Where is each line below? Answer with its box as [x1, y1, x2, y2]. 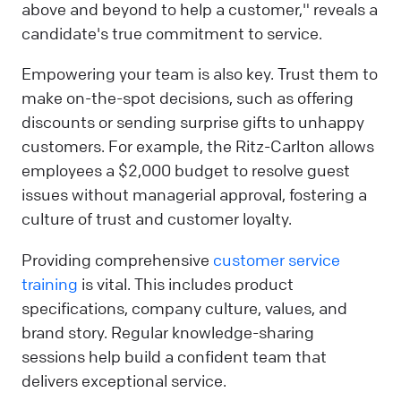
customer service [213, 249, 340, 269]
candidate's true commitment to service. [21, 23, 322, 44]
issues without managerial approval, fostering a [21, 184, 367, 205]
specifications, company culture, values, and [21, 297, 347, 318]
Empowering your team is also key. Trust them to [21, 64, 378, 84]
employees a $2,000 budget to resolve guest [21, 160, 350, 181]
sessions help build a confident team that [21, 346, 327, 366]
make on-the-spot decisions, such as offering [21, 88, 354, 108]
